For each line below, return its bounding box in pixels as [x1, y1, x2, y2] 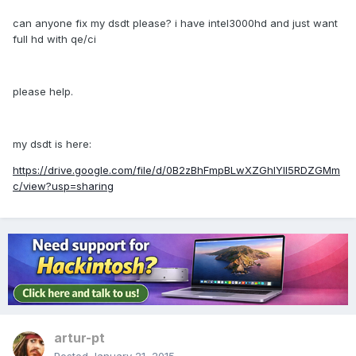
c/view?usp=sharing [13, 180, 114, 193]
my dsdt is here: [13, 137, 91, 151]
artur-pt [54, 330, 105, 346]
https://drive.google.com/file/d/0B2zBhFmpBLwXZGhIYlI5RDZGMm [13, 164, 340, 177]
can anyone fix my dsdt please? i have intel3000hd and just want [13, 17, 338, 30]
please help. [13, 85, 73, 99]
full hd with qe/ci [13, 33, 96, 46]
